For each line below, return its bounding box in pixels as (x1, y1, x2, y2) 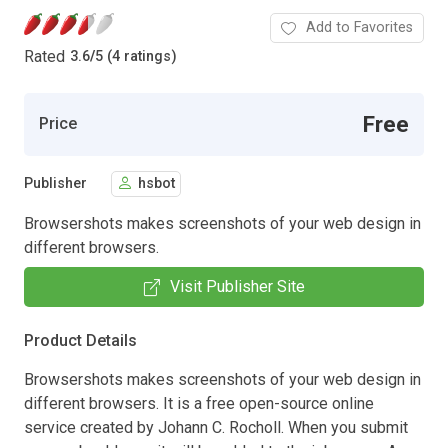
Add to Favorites (306, 18, 413, 36)
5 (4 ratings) (95, 48, 177, 66)
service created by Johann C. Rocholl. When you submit (24, 417, 408, 437)
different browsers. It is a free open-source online (24, 393, 374, 413)
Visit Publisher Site (169, 276, 305, 296)
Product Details (24, 330, 137, 350)
